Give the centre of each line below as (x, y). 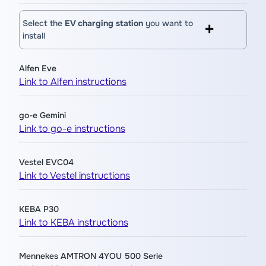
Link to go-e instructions (72, 129)
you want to (168, 23)
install (34, 36)
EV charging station (104, 23)
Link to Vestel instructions (75, 175)
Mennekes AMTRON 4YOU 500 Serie (91, 256)
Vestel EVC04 (46, 162)
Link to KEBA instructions (74, 222)
